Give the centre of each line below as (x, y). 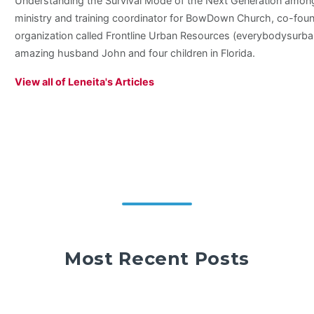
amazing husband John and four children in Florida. (135, 53)
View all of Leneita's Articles (84, 81)
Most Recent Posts (157, 258)
